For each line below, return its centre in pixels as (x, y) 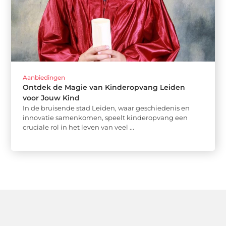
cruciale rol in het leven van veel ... (79, 127)
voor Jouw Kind (51, 98)
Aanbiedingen (44, 78)
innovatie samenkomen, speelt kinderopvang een (105, 118)
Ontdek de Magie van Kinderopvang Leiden (104, 88)
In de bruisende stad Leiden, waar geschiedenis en (106, 108)
